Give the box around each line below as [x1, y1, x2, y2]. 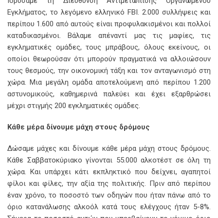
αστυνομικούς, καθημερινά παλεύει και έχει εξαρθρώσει [7, 90, 211, 99]
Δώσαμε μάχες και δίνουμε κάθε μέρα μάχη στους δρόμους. [7, 144, 211, 153]
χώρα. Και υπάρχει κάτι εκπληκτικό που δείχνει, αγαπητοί [7, 167, 211, 177]
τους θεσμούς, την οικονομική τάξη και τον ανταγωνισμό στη [7, 66, 211, 75]
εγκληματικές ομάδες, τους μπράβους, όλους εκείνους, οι [7, 43, 211, 52]
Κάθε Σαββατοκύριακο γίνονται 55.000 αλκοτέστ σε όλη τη [7, 156, 211, 165]
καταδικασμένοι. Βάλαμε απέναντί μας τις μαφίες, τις [7, 31, 211, 40]
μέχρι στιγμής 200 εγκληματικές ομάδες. [7, 101, 140, 110]
